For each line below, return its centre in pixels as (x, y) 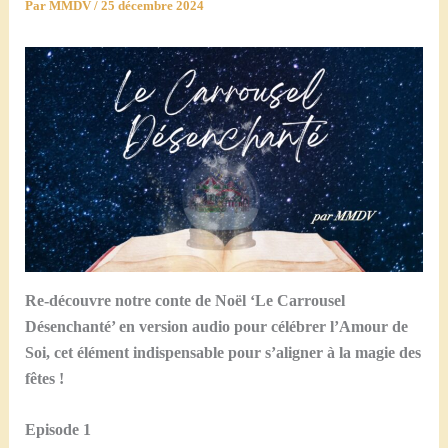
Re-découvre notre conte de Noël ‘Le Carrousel (184, 300)
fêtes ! (44, 378)
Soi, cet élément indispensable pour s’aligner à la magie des (222, 352)
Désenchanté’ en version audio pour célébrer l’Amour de (216, 326)
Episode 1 (57, 430)
